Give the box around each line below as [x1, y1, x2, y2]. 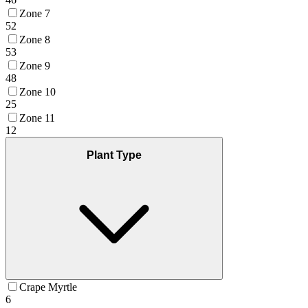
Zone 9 [19, 59, 50, 71]
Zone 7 [19, 7, 50, 19]
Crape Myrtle [19, 281, 77, 294]
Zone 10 [19, 85, 56, 98]
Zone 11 [19, 111, 55, 124]
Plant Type [87, 149, 142, 162]
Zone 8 [19, 33, 50, 45]
